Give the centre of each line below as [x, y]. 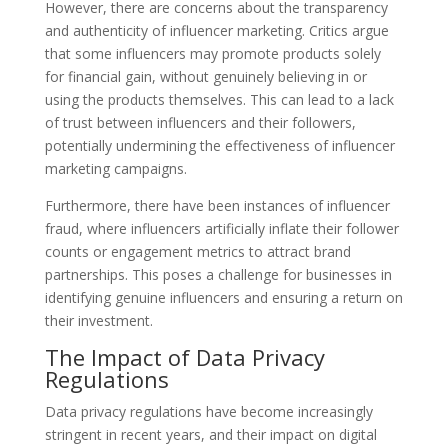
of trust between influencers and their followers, [200, 122]
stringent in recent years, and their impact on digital [210, 434]
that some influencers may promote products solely [212, 53]
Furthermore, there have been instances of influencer [217, 205]
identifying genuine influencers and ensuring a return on [223, 297]
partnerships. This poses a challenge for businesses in [218, 274]
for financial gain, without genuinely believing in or [205, 76]
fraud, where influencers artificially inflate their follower [221, 228]
